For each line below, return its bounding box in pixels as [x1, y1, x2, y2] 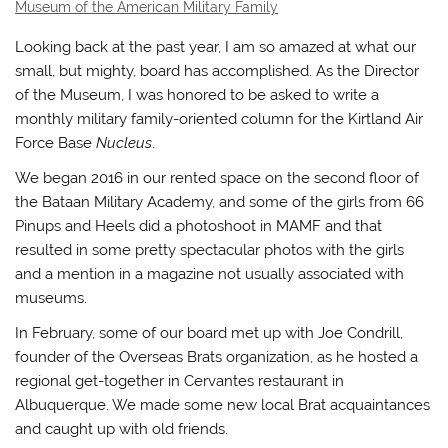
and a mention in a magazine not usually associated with [15, 264, 405, 283]
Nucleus [96, 133, 153, 152]
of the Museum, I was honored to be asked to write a [15, 85, 380, 104]
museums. [15, 288, 88, 307]
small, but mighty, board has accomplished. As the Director [15, 61, 420, 80]
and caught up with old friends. [15, 420, 229, 439]
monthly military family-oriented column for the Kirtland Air [15, 109, 424, 128]
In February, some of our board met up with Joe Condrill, [15, 324, 404, 343]
